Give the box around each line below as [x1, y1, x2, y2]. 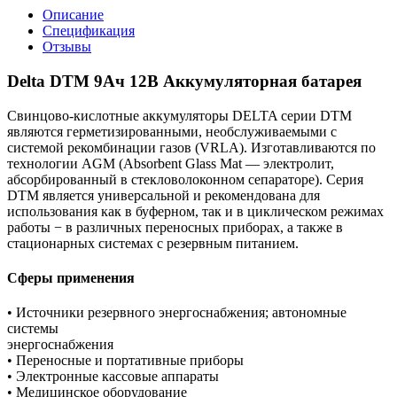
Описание [43, 7, 104, 23]
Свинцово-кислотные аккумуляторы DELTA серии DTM [7, 107, 352, 123]
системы [7, 321, 58, 337]
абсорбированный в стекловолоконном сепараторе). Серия [7, 171, 363, 187]
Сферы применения [7, 269, 135, 285]
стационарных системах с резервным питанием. [7, 235, 299, 251]
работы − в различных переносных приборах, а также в [7, 219, 343, 235]
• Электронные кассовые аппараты [7, 369, 219, 385]
